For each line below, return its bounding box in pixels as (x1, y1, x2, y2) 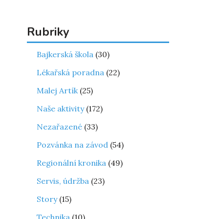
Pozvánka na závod (37, 140, 108, 150)
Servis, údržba (37, 176, 89, 186)
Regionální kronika (37, 158, 106, 168)
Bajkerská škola (37, 49, 93, 59)
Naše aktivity (37, 104, 84, 113)
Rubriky (27, 24, 69, 40)
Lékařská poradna (37, 67, 104, 77)
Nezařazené (37, 122, 82, 131)
